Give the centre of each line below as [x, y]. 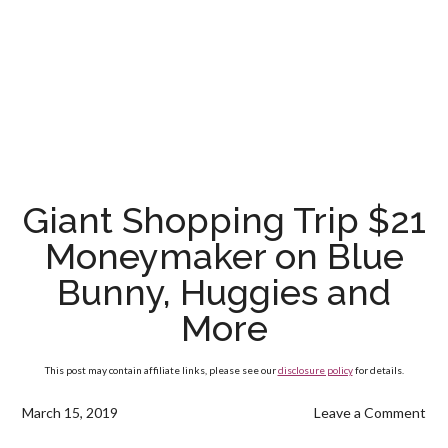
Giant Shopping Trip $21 [224, 220]
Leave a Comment [369, 412]
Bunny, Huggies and [224, 292]
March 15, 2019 [70, 412]
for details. [378, 370]
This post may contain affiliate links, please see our [161, 370]
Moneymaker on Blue [224, 256]
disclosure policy [315, 370]
